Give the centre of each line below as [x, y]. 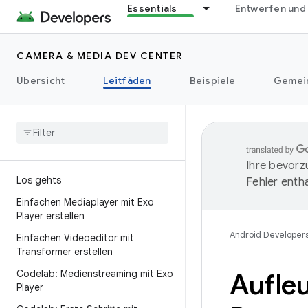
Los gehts [39, 180]
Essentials [152, 8]
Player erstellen [51, 216]
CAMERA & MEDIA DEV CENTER [100, 56]
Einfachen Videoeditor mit [75, 238]
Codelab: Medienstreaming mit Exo [95, 274]
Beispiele [212, 80]
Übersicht [41, 80]
